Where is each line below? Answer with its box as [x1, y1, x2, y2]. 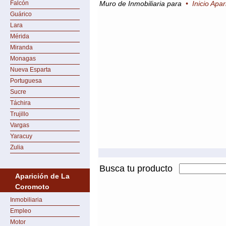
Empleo [10, 207, 31, 214]
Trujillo [10, 110, 29, 118]
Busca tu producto [99, 163, 173, 174]
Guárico [10, 11, 32, 18]
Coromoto [15, 183, 49, 191]
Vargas [10, 122, 29, 129]
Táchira [10, 99, 31, 106]
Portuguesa [10, 77, 42, 84]
